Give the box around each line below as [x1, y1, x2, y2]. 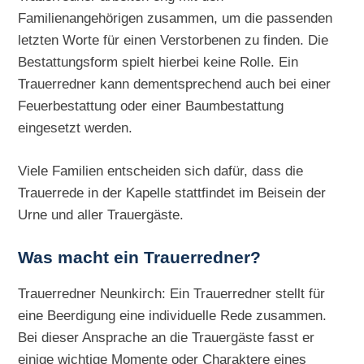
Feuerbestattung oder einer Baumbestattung [18, 97, 284, 115]
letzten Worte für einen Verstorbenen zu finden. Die [18, 32, 329, 49]
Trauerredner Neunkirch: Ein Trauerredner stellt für [18, 285, 326, 302]
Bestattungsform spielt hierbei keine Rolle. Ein [18, 54, 299, 71]
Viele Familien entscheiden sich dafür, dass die [18, 162, 304, 180]
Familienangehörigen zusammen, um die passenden [18, 10, 333, 27]
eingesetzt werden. [18, 119, 133, 136]
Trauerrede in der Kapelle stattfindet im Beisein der [18, 184, 327, 201]
